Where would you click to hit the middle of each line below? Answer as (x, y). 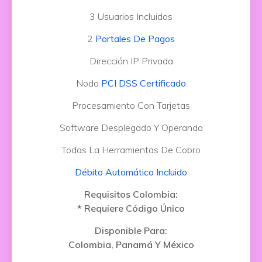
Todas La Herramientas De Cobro (131, 150)
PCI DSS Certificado (144, 83)
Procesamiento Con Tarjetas (131, 105)
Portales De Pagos (135, 39)
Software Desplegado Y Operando (131, 127)
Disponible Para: (131, 230)
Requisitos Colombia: (131, 194)
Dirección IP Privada (131, 61)
